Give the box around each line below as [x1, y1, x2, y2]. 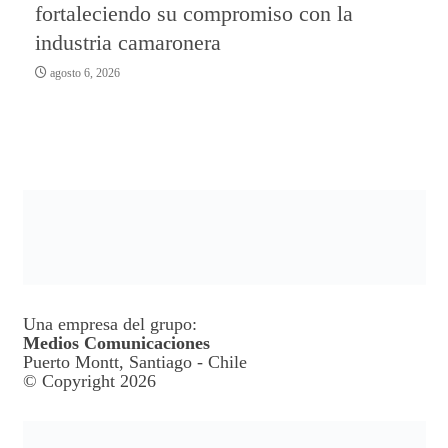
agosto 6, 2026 [47, 65, 120, 80]
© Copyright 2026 [22, 371, 156, 392]
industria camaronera [35, 29, 221, 55]
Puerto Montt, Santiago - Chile [22, 352, 247, 373]
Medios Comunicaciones [22, 333, 210, 354]
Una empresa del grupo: [22, 314, 197, 335]
